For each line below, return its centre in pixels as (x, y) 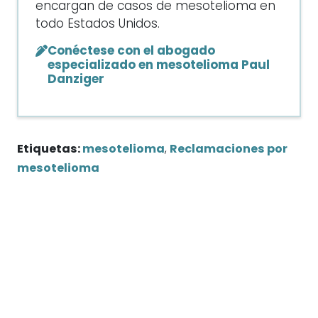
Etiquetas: (50, 150)
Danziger (76, 80)
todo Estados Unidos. (98, 24)
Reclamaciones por (229, 150)
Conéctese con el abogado (131, 51)
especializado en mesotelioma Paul (159, 66)
